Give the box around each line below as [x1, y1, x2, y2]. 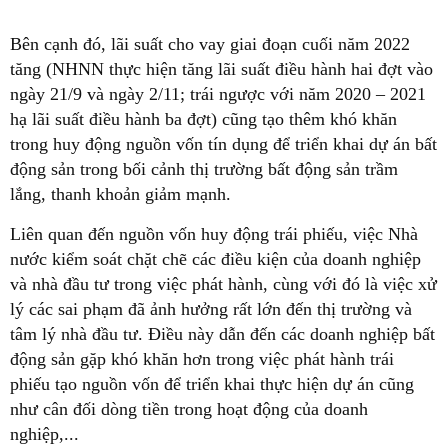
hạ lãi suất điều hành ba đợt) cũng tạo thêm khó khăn [10, 109, 397, 130]
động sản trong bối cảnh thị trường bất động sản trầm [10, 159, 398, 180]
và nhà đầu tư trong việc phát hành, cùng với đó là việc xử [10, 274, 437, 295]
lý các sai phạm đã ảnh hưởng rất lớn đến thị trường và [10, 299, 412, 320]
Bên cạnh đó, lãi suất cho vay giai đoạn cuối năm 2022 [10, 34, 410, 55]
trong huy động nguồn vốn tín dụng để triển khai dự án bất [10, 134, 437, 155]
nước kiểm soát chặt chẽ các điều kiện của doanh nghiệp [10, 249, 421, 270]
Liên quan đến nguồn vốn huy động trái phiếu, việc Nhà [10, 224, 418, 245]
